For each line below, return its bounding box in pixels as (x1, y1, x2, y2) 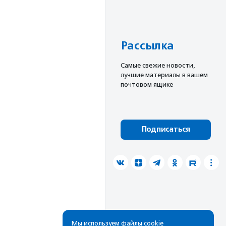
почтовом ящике (121, 81, 173, 89)
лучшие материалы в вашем (121, 71, 208, 79)
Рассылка (121, 39, 174, 53)
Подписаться (141, 125, 190, 135)
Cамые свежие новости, (121, 62, 195, 70)
